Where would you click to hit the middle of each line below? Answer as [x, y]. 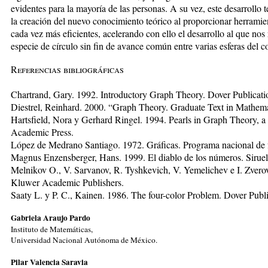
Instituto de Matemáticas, [52, 229]
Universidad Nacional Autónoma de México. [84, 240]
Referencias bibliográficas [67, 69]
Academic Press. [42, 132]
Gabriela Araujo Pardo [51, 217]
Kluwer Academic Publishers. [67, 182]
